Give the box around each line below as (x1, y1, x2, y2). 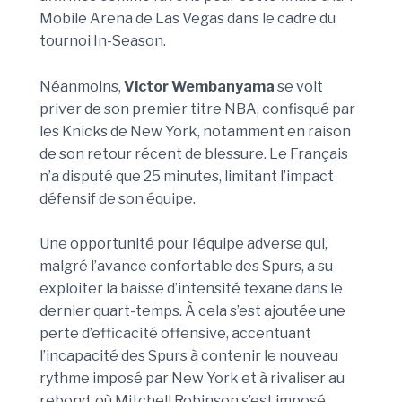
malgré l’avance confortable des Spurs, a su (39, 258, 333, 275)
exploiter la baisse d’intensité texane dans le (39, 280, 343, 298)
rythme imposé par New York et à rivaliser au (39, 370, 345, 388)
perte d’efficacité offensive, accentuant (39, 325, 311, 343)
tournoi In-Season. (39, 32, 166, 50)
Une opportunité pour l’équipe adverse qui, (39, 235, 328, 253)
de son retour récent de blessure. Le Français (39, 144, 348, 162)
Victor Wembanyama (124, 77, 275, 95)
